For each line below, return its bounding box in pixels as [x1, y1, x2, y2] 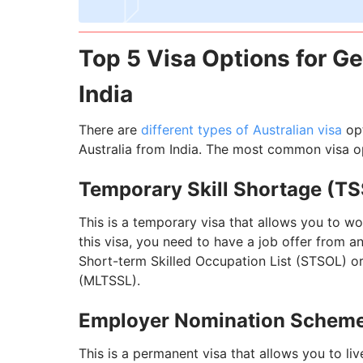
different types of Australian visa [141, 122, 342, 139]
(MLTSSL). [79, 272, 140, 289]
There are [79, 122, 141, 139]
